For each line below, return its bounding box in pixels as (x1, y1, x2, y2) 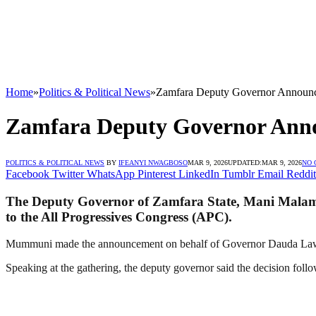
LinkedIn (178, 167, 219, 180)
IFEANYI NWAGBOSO (119, 158, 188, 166)
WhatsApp (87, 167, 135, 180)
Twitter (52, 167, 84, 180)
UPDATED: (228, 158, 262, 166)
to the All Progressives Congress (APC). (6, 209, 232, 224)
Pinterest (138, 167, 176, 180)
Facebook (6, 167, 49, 180)
